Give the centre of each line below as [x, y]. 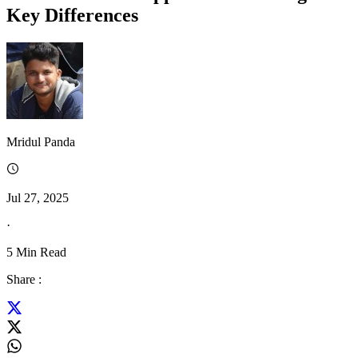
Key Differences [72, 15]
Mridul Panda [41, 141]
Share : [24, 279]
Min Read [40, 252]
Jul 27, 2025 [38, 197]
